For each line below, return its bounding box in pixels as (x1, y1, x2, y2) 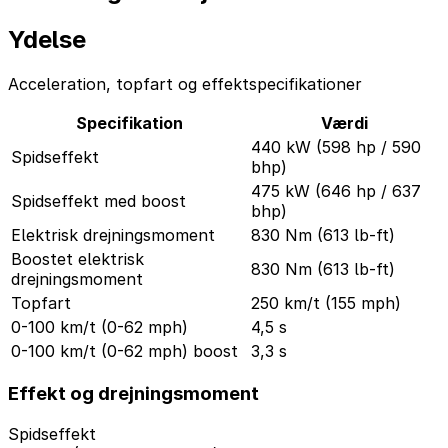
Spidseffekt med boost (11, 190, 186, 211)
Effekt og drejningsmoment (8, 382, 259, 406)
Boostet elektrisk (11, 248, 144, 269)
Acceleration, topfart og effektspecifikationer (8, 73, 362, 94)
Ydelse (8, 24, 86, 54)
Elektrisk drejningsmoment (11, 224, 215, 245)
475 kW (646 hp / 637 (251, 180, 421, 201)
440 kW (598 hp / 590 (251, 136, 421, 157)
